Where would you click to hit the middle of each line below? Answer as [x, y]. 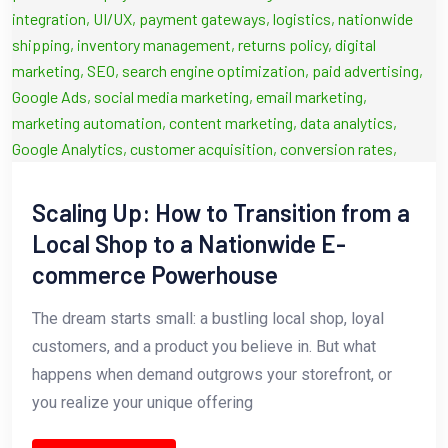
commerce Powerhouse [155, 274]
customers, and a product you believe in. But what [204, 346]
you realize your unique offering [142, 402]
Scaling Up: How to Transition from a [221, 212]
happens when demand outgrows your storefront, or [212, 374]
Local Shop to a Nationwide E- [189, 243]
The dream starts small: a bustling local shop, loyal [208, 318]
